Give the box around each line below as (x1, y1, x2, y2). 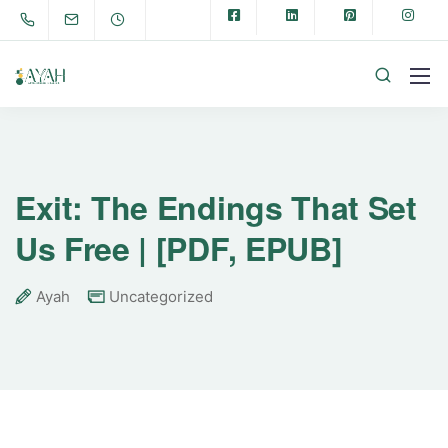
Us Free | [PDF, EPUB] (15, 225, 343, 271)
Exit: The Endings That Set (15, 184, 417, 230)
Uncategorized (109, 287, 213, 306)
